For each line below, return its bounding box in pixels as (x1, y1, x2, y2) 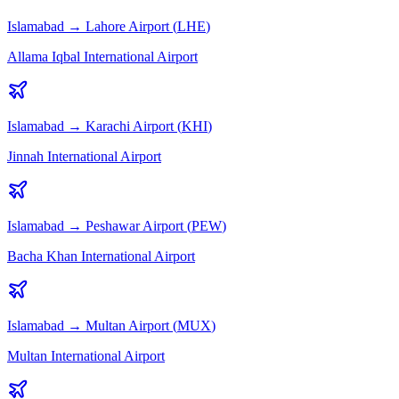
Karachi (85, 118, 130, 134)
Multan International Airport (7, 348, 165, 364)
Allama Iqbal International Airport (7, 49, 198, 65)
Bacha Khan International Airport (7, 248, 195, 265)
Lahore (85, 19, 126, 35)
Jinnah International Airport (7, 149, 161, 165)
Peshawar (85, 218, 140, 234)
